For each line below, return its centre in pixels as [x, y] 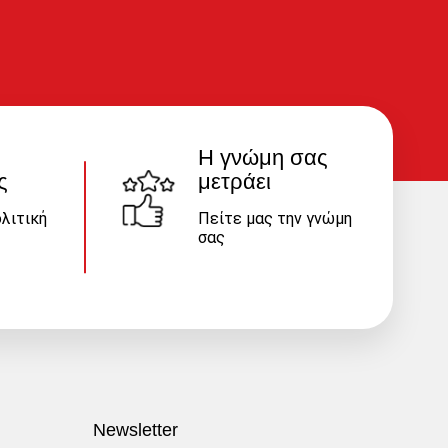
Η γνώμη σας [262, 157]
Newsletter [136, 429]
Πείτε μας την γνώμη [274, 218]
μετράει [234, 181]
